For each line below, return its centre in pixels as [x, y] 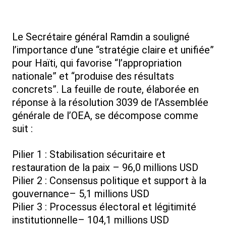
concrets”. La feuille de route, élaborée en [105, 90]
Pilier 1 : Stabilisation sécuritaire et [89, 155]
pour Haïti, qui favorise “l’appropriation [97, 63]
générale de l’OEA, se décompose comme [105, 116]
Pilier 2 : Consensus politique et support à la [109, 181]
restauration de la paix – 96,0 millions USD [105, 168]
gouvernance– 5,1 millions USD [81, 194]
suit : [22, 129]
